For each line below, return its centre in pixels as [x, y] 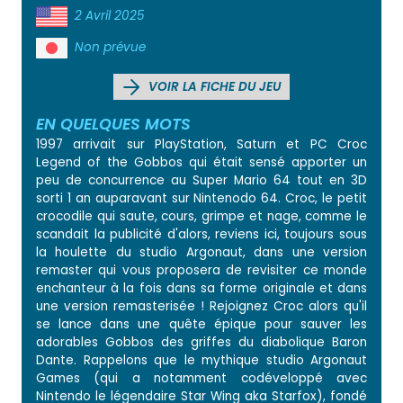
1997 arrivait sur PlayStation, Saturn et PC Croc [201, 144]
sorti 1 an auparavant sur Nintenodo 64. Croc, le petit [201, 198]
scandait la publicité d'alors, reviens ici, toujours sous [201, 234]
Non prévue [110, 47]
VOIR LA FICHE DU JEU [213, 87]
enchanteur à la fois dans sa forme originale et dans [201, 288]
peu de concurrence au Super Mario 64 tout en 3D [201, 180]
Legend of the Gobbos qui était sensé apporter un [201, 162]
